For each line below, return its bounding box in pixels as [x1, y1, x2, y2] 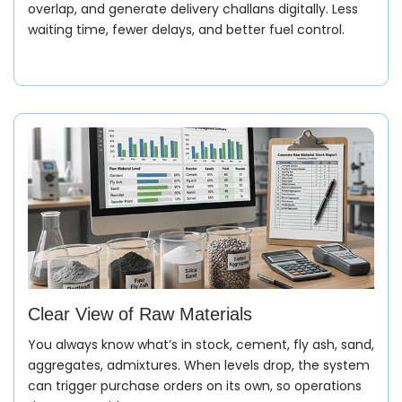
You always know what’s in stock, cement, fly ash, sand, [28, 335, 374, 354]
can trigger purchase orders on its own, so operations [28, 376, 362, 395]
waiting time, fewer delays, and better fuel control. [28, 20, 345, 39]
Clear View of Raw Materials [28, 303, 252, 324]
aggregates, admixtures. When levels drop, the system [28, 355, 370, 374]
